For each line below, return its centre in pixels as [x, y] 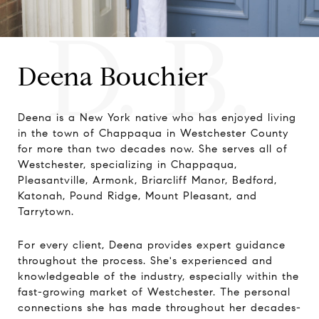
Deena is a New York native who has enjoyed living [157, 117]
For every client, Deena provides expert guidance [152, 245]
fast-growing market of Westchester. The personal [154, 292]
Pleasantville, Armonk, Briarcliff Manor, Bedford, [147, 180]
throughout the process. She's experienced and [145, 261]
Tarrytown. [46, 211]
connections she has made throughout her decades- [159, 308]
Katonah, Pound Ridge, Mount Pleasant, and [137, 196]
